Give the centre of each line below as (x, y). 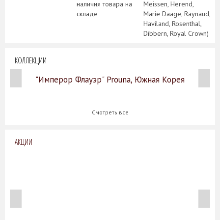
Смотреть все (110, 112)
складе (87, 14)
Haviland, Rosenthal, (172, 23)
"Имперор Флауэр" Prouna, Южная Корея (110, 79)
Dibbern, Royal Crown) (176, 33)
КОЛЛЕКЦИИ (31, 60)
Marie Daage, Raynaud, (177, 14)
